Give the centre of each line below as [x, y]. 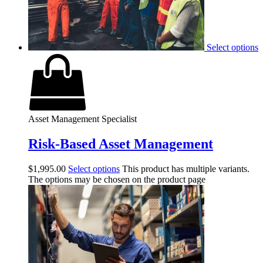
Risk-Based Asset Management [121, 144]
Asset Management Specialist [82, 119]
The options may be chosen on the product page [117, 179]
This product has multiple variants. [186, 168]
